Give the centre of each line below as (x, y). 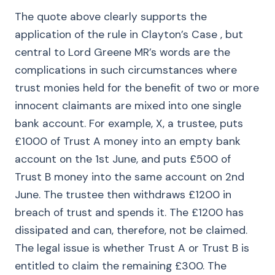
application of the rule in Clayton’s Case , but (129, 34)
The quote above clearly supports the (111, 17)
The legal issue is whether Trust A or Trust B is (132, 248)
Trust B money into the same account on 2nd (130, 177)
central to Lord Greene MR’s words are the (122, 52)
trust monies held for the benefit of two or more (137, 88)
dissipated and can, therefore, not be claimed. (131, 230)
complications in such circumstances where (126, 70)
